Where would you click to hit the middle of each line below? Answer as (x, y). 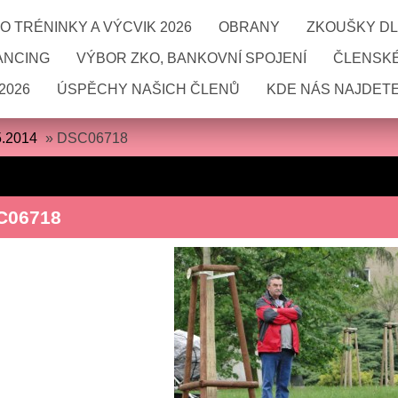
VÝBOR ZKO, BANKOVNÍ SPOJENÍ (191, 58)
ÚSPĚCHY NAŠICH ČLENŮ (148, 89)
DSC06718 (93, 138)
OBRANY (249, 27)
